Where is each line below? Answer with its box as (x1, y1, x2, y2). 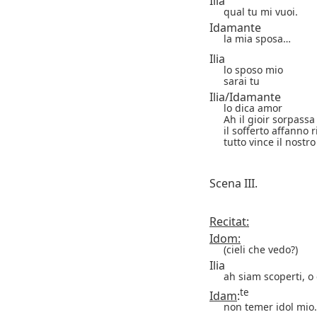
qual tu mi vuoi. (224, 4, 298, 18)
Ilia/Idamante (209, 88, 281, 105)
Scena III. (209, 175, 258, 191)
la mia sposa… (224, 31, 291, 45)
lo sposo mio (224, 62, 283, 76)
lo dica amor (224, 100, 282, 115)
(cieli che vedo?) (224, 242, 298, 256)
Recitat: (209, 213, 249, 229)
